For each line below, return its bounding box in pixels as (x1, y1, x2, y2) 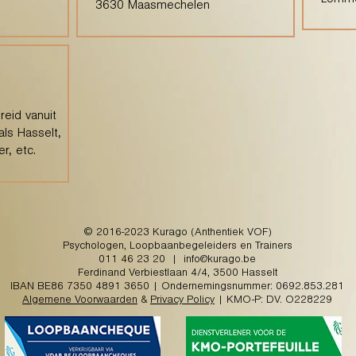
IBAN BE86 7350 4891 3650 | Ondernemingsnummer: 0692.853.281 (10, 282, 344, 293)
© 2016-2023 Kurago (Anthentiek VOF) (83, 228, 272, 239)
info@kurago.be (184, 255, 256, 266)
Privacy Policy (150, 296, 215, 307)
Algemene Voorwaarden (22, 296, 137, 307)
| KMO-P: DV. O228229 (215, 296, 332, 307)
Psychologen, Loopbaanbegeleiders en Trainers (62, 242, 292, 253)
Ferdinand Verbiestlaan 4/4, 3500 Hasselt (77, 269, 277, 280)
